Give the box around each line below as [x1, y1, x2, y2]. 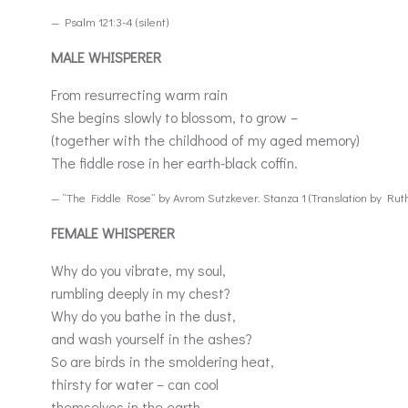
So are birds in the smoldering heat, [51, 352, 274, 371]
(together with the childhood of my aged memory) [51, 130, 360, 149]
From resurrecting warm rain [51, 85, 228, 104]
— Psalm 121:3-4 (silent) [51, 14, 168, 29]
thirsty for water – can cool [51, 374, 219, 393]
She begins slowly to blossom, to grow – [51, 107, 301, 127]
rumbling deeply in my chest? [51, 283, 230, 302]
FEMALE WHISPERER [51, 223, 175, 242]
